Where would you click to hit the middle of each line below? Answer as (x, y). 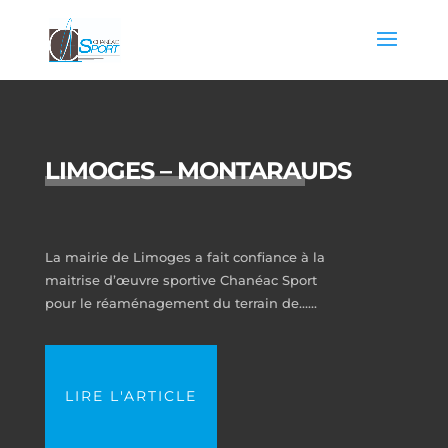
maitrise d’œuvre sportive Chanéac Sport (180, 280)
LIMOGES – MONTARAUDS (197, 170)
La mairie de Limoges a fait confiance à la (184, 257)
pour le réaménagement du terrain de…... (180, 303)
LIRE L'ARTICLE (130, 396)
